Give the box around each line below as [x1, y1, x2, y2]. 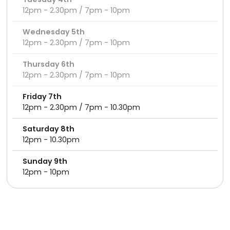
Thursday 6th [23, 59, 75, 69]
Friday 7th [23, 91, 62, 102]
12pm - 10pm [23, 167, 70, 177]
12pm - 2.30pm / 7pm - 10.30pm [23, 102, 141, 112]
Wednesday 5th [23, 27, 85, 37]
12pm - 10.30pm [23, 135, 80, 145]
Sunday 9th [23, 156, 68, 166]
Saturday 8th [23, 124, 75, 134]
